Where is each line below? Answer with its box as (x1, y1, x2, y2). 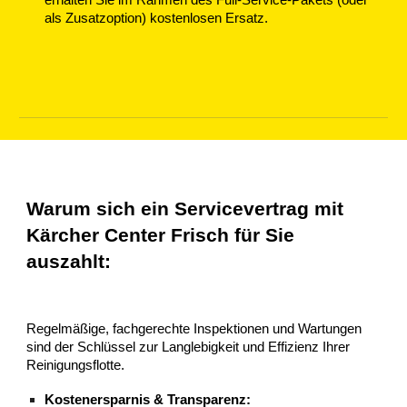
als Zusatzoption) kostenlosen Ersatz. (45, 11, 269, 25)
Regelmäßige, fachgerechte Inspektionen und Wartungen (26, 322, 362, 337)
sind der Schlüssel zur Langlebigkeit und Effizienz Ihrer (26, 340, 351, 355)
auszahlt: (26, 251, 112, 273)
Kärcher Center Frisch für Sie (26, 224, 295, 246)
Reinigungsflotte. (26, 358, 125, 373)
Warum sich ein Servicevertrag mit (26, 198, 344, 220)
